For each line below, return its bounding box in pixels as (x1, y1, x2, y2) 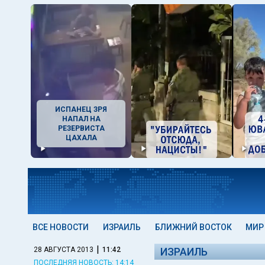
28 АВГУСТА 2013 (34, 245, 93, 254)
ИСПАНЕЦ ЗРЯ (55, 105, 107, 114)
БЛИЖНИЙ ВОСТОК (154, 222, 232, 232)
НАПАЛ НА (62, 115, 101, 123)
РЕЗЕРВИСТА (57, 124, 105, 132)
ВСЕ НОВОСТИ (33, 222, 89, 232)
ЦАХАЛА (65, 134, 97, 142)
